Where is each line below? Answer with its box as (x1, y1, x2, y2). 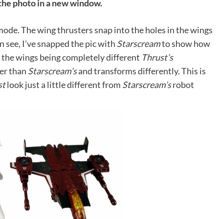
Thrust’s (141, 51, 173, 63)
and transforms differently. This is (77, 65, 206, 76)
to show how (160, 38, 210, 49)
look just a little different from (5, 79, 122, 90)
